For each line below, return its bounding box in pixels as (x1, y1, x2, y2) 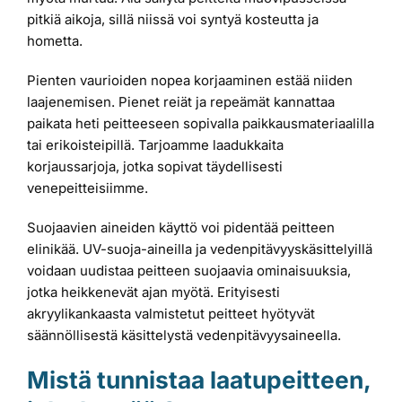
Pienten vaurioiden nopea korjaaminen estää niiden (27, 72, 353, 90)
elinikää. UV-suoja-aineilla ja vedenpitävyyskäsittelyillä (27, 240, 372, 258)
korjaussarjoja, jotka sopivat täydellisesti (27, 158, 283, 176)
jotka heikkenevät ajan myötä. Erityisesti (27, 284, 280, 301)
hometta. (27, 32, 83, 50)
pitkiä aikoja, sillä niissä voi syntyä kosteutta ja (27, 11, 319, 29)
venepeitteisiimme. (27, 179, 148, 197)
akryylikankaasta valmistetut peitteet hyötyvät (27, 305, 315, 323)
